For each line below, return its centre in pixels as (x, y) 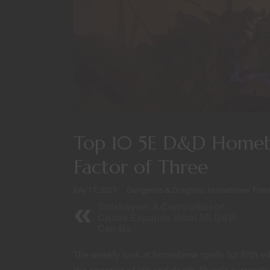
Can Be (115, 229)
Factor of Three (141, 167)
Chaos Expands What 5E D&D (167, 218)
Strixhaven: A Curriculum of (161, 207)
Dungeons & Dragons (165, 190)
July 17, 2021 (95, 190)
